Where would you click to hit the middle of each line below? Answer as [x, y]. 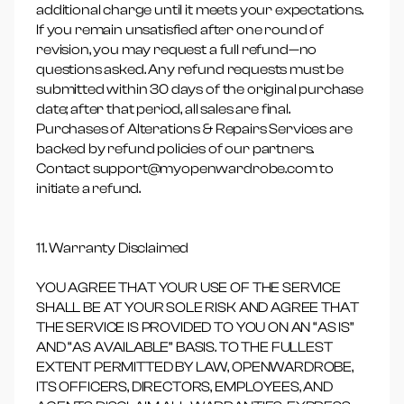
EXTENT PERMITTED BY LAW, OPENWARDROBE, [195, 367]
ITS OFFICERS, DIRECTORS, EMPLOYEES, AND [184, 387]
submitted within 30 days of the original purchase [200, 89]
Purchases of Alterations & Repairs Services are [194, 129]
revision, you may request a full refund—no [177, 50]
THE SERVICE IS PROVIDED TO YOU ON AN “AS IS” [195, 327]
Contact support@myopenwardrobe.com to [185, 169]
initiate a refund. [89, 188]
